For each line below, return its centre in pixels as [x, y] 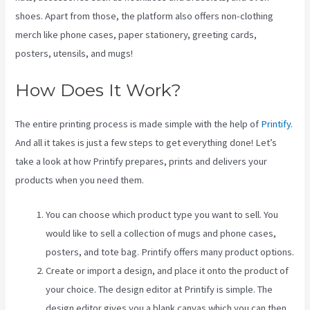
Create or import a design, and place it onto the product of [167, 271]
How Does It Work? [99, 90]
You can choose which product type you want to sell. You [162, 215]
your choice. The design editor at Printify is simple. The [159, 290]
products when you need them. [80, 180]
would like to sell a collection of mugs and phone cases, [161, 234]
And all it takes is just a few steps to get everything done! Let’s [146, 143]
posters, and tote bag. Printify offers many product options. [170, 252]
